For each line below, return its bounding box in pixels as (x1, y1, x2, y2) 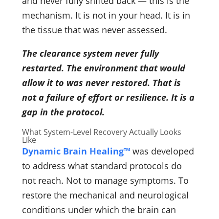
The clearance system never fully (22, 47, 159, 59)
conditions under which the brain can (22, 203, 176, 216)
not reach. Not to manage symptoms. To (22, 174, 189, 186)
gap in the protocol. (22, 106, 105, 118)
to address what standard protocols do (22, 159, 182, 172)
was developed (130, 145, 194, 157)
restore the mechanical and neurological (22, 189, 189, 201)
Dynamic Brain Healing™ (22, 145, 130, 157)
